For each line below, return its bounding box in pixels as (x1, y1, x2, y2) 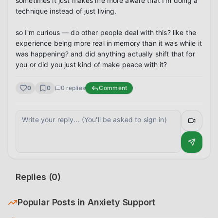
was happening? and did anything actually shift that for (16, 50, 195, 58)
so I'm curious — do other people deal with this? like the (16, 28, 196, 36)
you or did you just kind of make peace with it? (16, 60, 167, 69)
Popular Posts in (18, 197, 88, 207)
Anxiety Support (87, 197, 156, 207)
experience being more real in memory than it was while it (16, 39, 202, 47)
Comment (99, 84, 127, 91)
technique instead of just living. (16, 7, 117, 15)
